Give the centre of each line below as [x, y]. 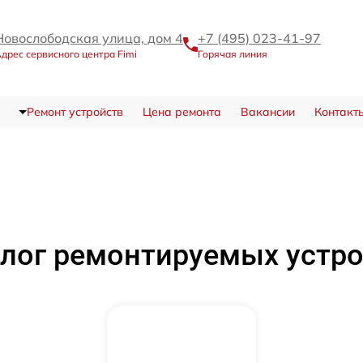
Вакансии [267, 112]
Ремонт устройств [75, 112]
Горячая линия [233, 54]
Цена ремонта [181, 112]
